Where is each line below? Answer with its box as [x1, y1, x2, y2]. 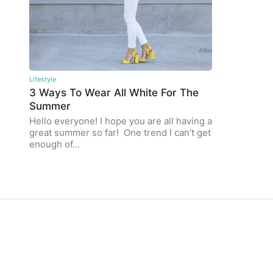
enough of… [29, 138, 80, 150]
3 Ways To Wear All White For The [29, 87, 199, 99]
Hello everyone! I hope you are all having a [29, 115, 212, 127]
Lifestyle [29, 75, 56, 83]
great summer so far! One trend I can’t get [29, 127, 211, 138]
